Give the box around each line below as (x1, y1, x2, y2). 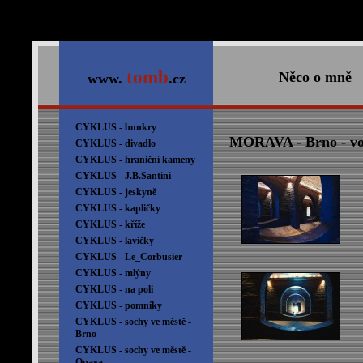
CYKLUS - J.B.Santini (75, 170, 171, 181)
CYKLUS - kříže (75, 219, 145, 230)
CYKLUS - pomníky (75, 300, 162, 311)
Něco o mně (279, 69, 352, 85)
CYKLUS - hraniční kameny (75, 154, 195, 165)
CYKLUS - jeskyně (75, 186, 156, 198)
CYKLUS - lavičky (75, 235, 154, 246)
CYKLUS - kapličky (75, 203, 160, 214)
